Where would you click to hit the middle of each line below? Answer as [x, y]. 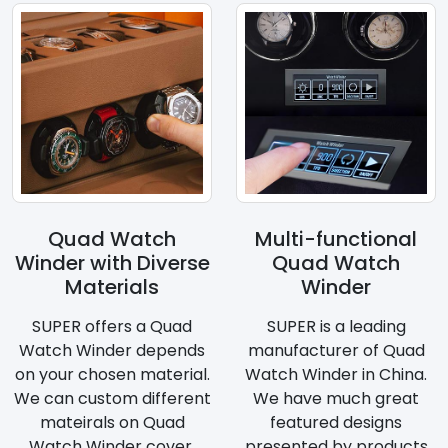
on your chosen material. [112, 375]
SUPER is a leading [336, 327]
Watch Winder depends [112, 351]
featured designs [336, 423]
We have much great [336, 399]
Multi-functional [336, 239]
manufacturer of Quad [336, 351]
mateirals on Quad [112, 423]
